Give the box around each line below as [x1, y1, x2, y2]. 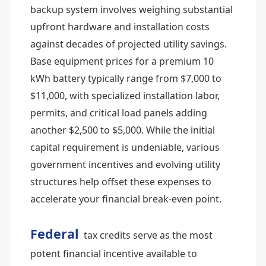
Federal [30, 225, 79, 242]
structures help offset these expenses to [30, 175, 211, 188]
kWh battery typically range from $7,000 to [30, 72, 221, 85]
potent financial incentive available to [30, 247, 197, 260]
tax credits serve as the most [81, 229, 213, 242]
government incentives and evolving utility [30, 158, 220, 171]
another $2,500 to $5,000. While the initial [30, 123, 215, 137]
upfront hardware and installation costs [30, 20, 210, 33]
